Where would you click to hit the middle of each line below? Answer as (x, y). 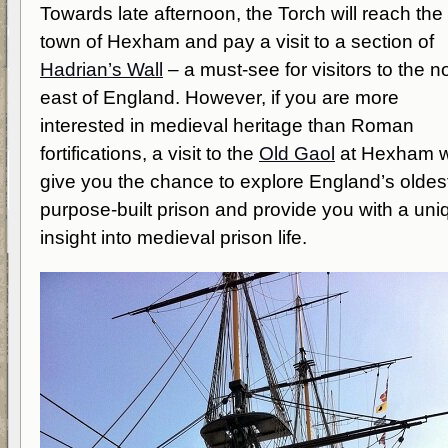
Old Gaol (297, 153)
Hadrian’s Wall (101, 69)
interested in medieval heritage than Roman (227, 125)
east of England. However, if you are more (219, 97)
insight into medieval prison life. (173, 237)
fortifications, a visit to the (149, 153)
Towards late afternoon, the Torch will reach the (241, 13)
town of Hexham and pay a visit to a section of (237, 41)
